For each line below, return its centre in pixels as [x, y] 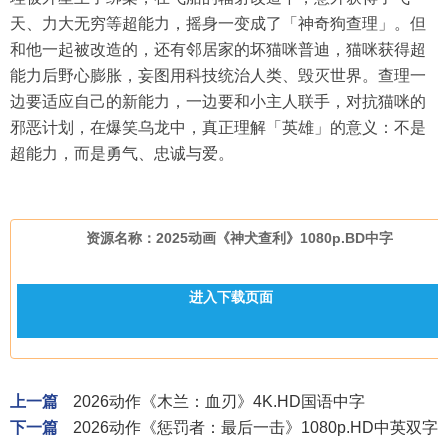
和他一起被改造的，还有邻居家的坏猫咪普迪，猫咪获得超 [218, 49]
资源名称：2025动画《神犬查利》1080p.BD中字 [239, 238]
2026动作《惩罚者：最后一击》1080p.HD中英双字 [255, 427]
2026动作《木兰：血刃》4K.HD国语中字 [219, 401]
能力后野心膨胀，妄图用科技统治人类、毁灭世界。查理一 [218, 75]
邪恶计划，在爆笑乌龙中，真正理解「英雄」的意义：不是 [218, 127]
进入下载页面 [230, 297]
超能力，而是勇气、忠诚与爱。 [122, 153]
